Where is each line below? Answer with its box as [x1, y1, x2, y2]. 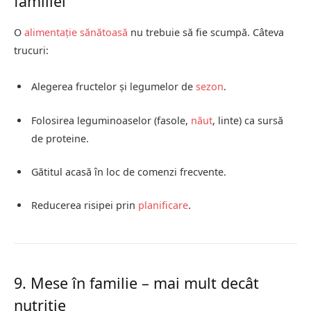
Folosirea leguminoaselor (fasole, [31, 113, 191, 127]
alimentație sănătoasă [24, 26, 128, 40]
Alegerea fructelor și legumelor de [31, 80, 196, 94]
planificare [138, 198, 188, 212]
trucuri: [14, 44, 49, 58]
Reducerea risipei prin [31, 198, 138, 212]
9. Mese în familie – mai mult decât [14, 272, 259, 293]
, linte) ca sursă [212, 113, 283, 127]
